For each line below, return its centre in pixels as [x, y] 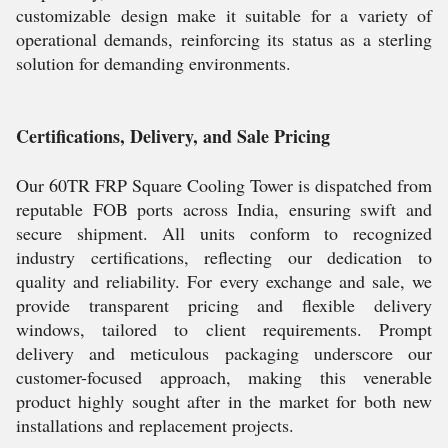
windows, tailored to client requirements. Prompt [224, 329]
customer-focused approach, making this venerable [224, 377]
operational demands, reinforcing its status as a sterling [224, 39]
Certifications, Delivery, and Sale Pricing [173, 136]
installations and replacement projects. [155, 425]
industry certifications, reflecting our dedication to [224, 257]
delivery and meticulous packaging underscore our [224, 353]
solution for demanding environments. [153, 63]
